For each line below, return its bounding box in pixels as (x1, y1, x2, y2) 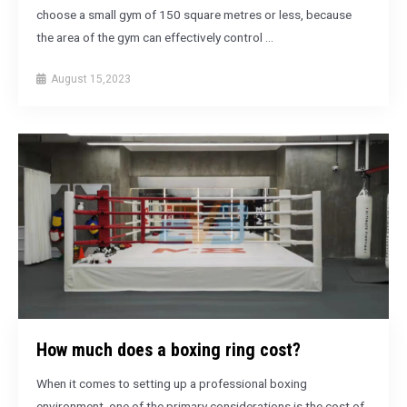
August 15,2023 (48, 72, 131, 85)
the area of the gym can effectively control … (36, 29, 273, 45)
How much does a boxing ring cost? (36, 338, 301, 361)
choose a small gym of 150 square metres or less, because (36, 6, 352, 22)
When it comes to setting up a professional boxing (36, 375, 307, 391)
